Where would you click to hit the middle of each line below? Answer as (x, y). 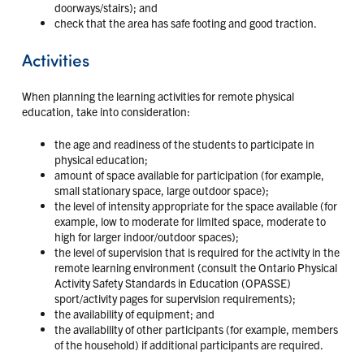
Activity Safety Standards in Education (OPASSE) (172, 282)
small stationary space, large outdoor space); (161, 190)
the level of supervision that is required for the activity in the (197, 251)
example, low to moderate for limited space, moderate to (190, 221)
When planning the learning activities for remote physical (158, 95)
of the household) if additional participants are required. (188, 344)
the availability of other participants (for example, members (196, 329)
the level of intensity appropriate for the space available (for (195, 205)
